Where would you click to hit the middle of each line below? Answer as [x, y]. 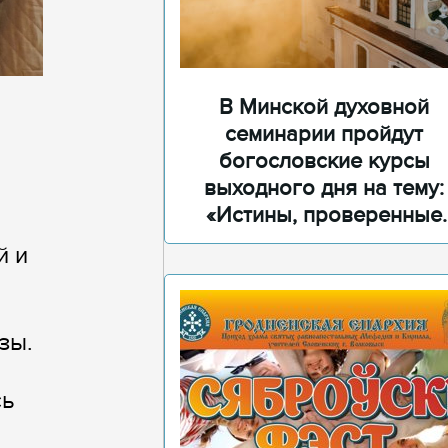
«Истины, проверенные [324, 215]
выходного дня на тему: [324, 188]
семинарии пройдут [324, 134]
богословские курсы [324, 161]
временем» [324, 242]
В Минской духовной [324, 107]
